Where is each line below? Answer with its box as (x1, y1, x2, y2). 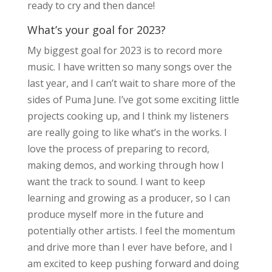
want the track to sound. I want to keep (27, 174, 205, 188)
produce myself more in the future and (27, 207, 203, 221)
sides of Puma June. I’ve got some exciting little (27, 92, 239, 106)
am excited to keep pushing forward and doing (27, 256, 239, 270)
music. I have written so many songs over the (27, 59, 232, 73)
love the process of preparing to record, (27, 141, 209, 155)
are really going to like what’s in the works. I (27, 125, 227, 139)
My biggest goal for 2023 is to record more (27, 43, 222, 57)
